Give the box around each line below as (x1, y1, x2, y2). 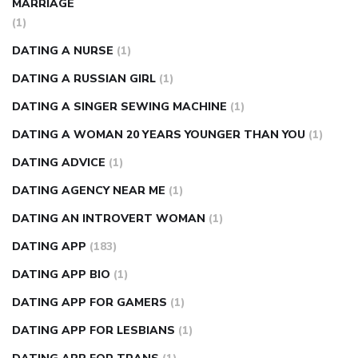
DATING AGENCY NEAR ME (12, 183, 165, 199)
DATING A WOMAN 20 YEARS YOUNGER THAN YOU (12, 127, 305, 143)
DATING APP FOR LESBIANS (12, 323, 175, 339)
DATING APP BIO (12, 267, 110, 283)
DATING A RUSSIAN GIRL (12, 71, 156, 87)
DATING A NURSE (12, 43, 113, 59)
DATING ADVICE (12, 155, 105, 171)
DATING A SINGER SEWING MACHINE (12, 99, 227, 115)
